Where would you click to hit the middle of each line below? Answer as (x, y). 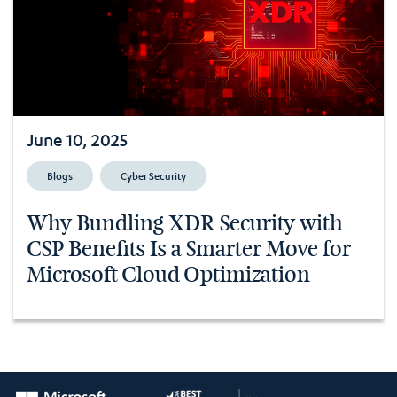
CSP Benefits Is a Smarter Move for (189, 249)
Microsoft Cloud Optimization (168, 274)
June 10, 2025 (77, 139)
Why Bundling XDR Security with (185, 223)
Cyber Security (153, 175)
